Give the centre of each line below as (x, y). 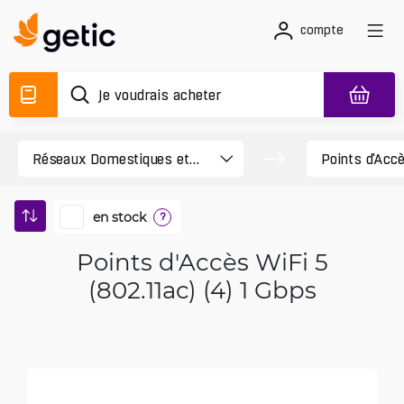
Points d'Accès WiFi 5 (202, 262)
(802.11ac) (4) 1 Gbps (202, 289)
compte (322, 30)
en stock (119, 216)
